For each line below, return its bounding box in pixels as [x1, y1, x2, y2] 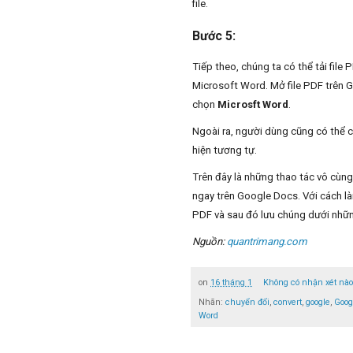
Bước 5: [192, 28, 236, 44]
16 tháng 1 [210, 277, 252, 288]
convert [273, 296, 302, 307]
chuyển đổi [225, 296, 269, 307]
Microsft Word [217, 98, 288, 111]
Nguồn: [192, 236, 227, 248]
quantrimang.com [227, 236, 307, 248]
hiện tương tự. [192, 144, 257, 157]
